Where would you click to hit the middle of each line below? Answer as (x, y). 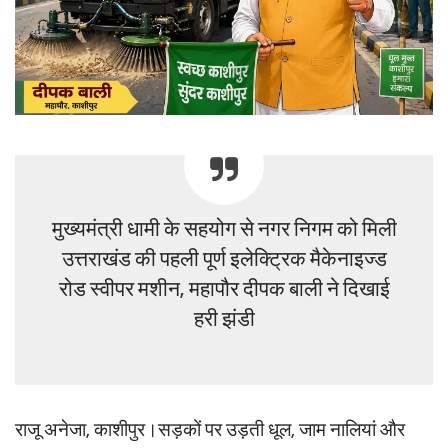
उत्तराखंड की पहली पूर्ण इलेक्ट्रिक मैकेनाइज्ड (224, 259)
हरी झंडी (224, 319)
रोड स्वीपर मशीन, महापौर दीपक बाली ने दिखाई (224, 289)
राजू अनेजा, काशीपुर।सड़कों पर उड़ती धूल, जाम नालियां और (210, 429)
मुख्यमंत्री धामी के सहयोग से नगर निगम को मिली (224, 229)
